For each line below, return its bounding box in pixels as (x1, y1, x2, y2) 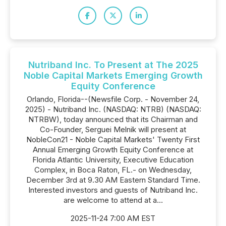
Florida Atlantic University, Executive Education (32, 155, 194, 164)
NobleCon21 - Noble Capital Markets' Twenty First (26, 135, 200, 144)
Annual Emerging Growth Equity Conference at (33, 145, 193, 154)
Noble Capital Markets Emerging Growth (23, 70, 203, 81)
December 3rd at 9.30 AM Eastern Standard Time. (26, 175, 200, 185)
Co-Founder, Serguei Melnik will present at (40, 125, 186, 134)
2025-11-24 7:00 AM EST (71, 213, 155, 223)
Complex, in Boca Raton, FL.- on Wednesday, (34, 165, 192, 175)
